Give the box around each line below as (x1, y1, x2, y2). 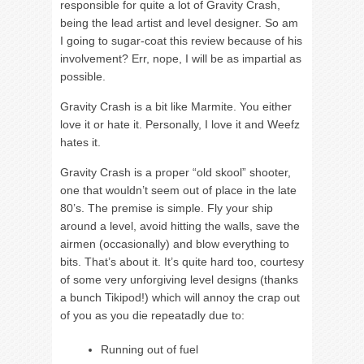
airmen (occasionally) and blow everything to (60, 237, 289, 250)
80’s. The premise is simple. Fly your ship (60, 201, 273, 214)
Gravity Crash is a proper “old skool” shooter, (60, 166, 291, 179)
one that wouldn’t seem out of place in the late (60, 184, 297, 197)
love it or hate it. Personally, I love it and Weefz (60, 118, 300, 131)
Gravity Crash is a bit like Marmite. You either (60, 100, 292, 113)
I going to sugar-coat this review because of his (60, 34, 302, 47)
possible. (60, 70, 106, 83)
